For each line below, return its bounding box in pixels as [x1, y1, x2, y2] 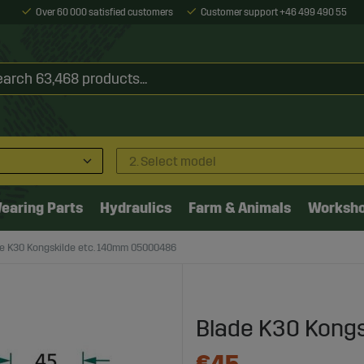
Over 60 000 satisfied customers [35, 6, 173, 18]
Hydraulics [100, 198, 171, 217]
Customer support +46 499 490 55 [200, 6, 347, 18]
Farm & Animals [188, 198, 291, 217]
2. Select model [129, 153, 216, 169]
